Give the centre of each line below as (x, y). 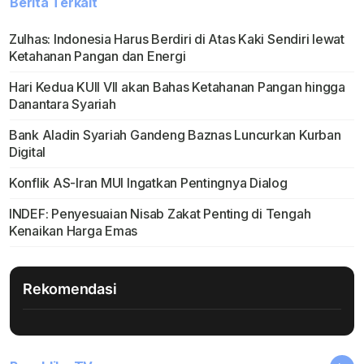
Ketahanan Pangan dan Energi (97, 56)
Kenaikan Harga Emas (73, 231)
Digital (27, 152)
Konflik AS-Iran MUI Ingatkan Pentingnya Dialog (148, 183)
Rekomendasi (70, 289)
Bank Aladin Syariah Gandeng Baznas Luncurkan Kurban (175, 135)
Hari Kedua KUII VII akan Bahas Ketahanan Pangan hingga (177, 87)
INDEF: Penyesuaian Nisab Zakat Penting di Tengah (160, 214)
